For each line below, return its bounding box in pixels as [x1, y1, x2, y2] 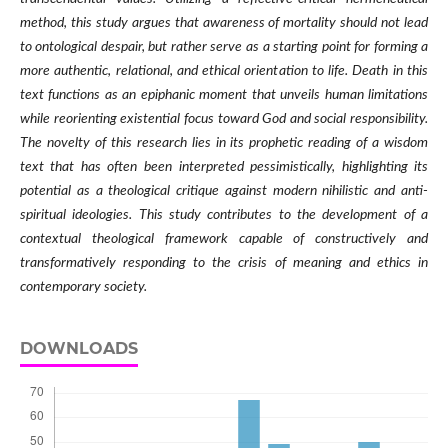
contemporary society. [19, 280, 147, 295]
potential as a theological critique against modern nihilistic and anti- [19, 184, 429, 199]
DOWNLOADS [19, 339, 138, 359]
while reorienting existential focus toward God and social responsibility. [19, 112, 429, 127]
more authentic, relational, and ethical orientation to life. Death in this [19, 64, 429, 79]
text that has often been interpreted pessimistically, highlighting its [19, 160, 429, 175]
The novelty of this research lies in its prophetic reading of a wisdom [19, 136, 429, 151]
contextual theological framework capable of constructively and [19, 232, 429, 247]
